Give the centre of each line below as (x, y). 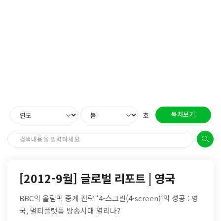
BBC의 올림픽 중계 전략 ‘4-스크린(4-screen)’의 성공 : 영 (109, 198)
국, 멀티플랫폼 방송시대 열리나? (70, 211)
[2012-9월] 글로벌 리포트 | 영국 (97, 178)
